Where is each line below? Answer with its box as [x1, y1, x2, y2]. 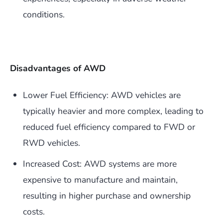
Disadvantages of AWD [10, 62, 106, 75]
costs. [23, 206, 45, 218]
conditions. [23, 8, 65, 21]
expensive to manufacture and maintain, [23, 174, 178, 186]
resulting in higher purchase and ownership [23, 190, 191, 202]
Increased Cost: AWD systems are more [23, 158, 177, 170]
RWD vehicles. [23, 137, 80, 149]
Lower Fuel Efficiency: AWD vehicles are [23, 89, 181, 102]
